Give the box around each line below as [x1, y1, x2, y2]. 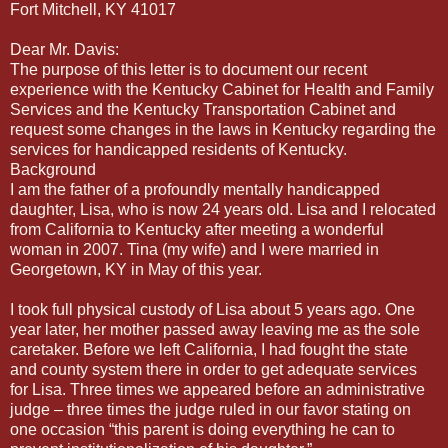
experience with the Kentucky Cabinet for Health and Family [10, 80, 434, 98]
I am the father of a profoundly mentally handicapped [10, 180, 380, 198]
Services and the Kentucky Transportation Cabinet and [10, 100, 396, 118]
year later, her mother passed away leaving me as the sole [10, 320, 420, 338]
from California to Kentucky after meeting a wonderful [10, 220, 384, 238]
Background [10, 160, 96, 178]
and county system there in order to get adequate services [10, 360, 417, 378]
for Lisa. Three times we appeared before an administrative [10, 380, 425, 398]
